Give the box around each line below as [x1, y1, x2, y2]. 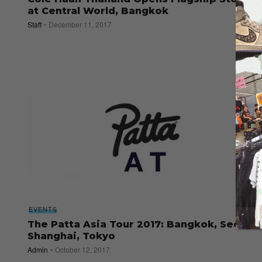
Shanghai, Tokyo [27, 230, 115, 242]
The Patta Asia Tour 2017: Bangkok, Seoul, [27, 219, 253, 230]
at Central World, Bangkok [27, 5, 168, 17]
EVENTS [29, 204, 57, 214]
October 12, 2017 [55, 244, 110, 255]
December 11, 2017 [49, 19, 112, 30]
